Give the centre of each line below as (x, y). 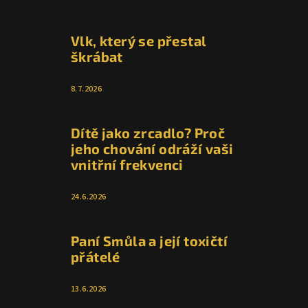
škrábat (97, 57)
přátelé (96, 257)
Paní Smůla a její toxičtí (149, 241)
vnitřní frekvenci (127, 165)
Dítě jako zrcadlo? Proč (148, 133)
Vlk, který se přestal (139, 41)
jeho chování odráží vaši (152, 149)
